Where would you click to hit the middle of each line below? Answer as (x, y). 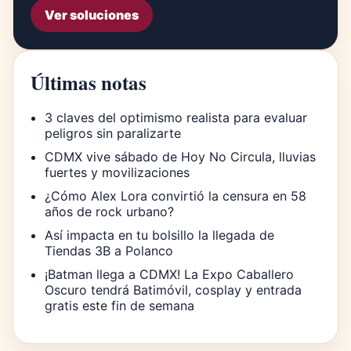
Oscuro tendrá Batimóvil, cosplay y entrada (173, 289)
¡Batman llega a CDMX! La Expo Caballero (169, 274)
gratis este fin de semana (119, 305)
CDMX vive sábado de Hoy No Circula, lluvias (180, 156)
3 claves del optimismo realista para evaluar (176, 117)
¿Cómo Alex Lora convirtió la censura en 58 (175, 195)
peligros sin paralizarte (113, 133)
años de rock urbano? (109, 211)
